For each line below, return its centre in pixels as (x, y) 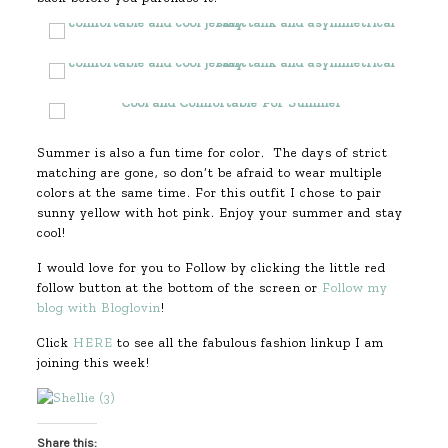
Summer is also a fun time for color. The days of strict (212, 152)
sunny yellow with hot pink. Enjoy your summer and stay (219, 212)
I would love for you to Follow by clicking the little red (211, 267)
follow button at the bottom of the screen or (179, 287)
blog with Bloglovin (98, 307)
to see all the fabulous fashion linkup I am (248, 342)
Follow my (354, 287)
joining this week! (93, 362)
